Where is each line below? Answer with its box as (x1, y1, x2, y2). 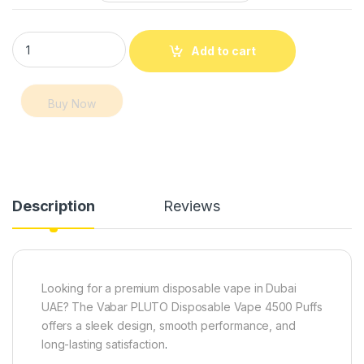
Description (12, 197, 95, 215)
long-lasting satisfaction (41, 337, 165, 352)
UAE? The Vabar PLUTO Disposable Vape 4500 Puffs (41, 300, 323, 314)
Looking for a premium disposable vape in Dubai (41, 281, 297, 296)
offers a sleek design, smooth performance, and (41, 318, 296, 333)
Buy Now (48, 97, 96, 111)
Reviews (163, 197, 220, 215)
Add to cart (191, 44, 257, 58)
